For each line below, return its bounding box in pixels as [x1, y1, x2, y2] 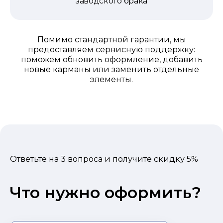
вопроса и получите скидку [66, 154, 187, 164]
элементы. [90, 74, 133, 84]
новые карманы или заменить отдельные [24, 64, 199, 74]
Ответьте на [10, 154, 61, 164]
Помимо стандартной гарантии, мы [37, 34, 186, 44]
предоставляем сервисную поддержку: [28, 44, 195, 54]
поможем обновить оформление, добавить [20, 54, 203, 64]
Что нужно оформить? [10, 182, 201, 202]
